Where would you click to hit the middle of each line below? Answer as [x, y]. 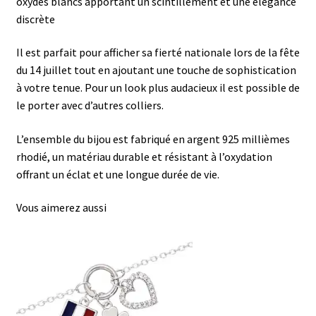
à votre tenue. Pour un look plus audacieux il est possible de [158, 88]
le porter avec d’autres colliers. [90, 105]
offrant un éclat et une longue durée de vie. [117, 174]
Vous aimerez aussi [61, 208]
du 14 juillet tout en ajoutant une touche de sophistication [156, 70]
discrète [35, 19]
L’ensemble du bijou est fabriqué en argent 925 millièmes [153, 139]
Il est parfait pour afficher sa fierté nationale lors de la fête [158, 53]
